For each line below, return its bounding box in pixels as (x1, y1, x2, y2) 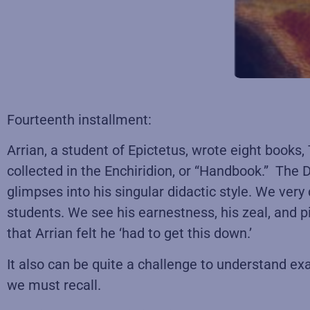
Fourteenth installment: (7, 111, 152, 128)
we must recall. (7, 276, 101, 293)
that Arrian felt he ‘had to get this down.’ (7, 225, 252, 242)
